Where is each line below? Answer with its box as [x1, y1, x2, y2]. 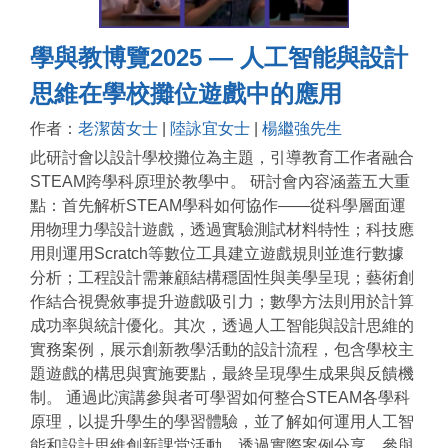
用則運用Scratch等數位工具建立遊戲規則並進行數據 [30, 245, 404, 263]
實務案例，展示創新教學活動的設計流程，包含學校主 [30, 341, 414, 359]
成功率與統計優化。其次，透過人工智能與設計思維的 [30, 317, 414, 335]
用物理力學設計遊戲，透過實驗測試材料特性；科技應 [30, 221, 414, 239]
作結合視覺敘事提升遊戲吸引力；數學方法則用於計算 [30, 293, 414, 311]
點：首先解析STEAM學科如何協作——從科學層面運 [30, 197, 406, 215]
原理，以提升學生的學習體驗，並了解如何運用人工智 [30, 413, 414, 431]
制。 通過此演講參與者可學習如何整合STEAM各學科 [30, 389, 410, 407]
